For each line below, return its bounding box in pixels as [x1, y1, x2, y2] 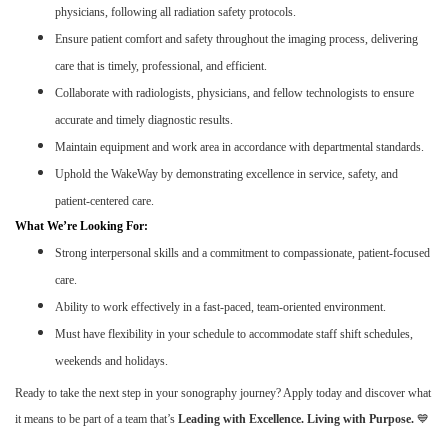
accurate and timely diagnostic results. [55, 112, 233, 127]
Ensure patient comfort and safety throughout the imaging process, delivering [55, 31, 418, 46]
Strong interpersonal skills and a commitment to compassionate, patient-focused [55, 245, 430, 260]
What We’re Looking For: [15, 218, 148, 233]
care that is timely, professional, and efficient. [55, 58, 267, 73]
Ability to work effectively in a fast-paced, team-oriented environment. [55, 299, 386, 314]
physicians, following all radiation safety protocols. [55, 4, 296, 19]
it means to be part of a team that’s [15, 412, 178, 427]
